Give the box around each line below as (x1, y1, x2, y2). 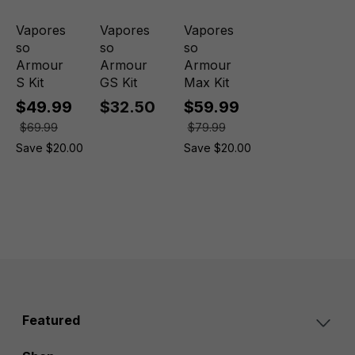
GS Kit (99, 74, 137, 90)
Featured (22, 312, 80, 328)
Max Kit (183, 74, 229, 90)
